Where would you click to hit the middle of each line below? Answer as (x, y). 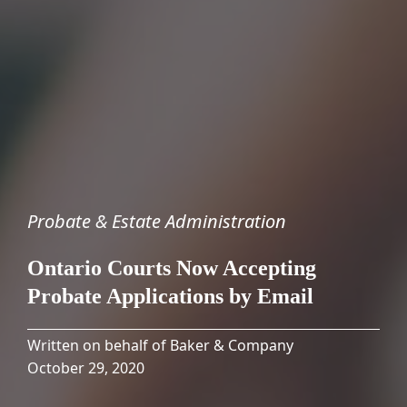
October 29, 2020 (86, 368)
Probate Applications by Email (170, 297)
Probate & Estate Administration (157, 222)
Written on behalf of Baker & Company (160, 346)
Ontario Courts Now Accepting (172, 268)
